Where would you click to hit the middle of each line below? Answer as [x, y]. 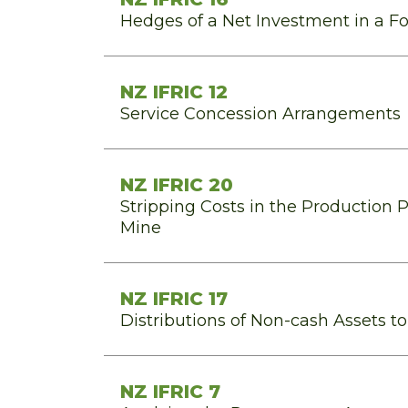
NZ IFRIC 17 [174, 299]
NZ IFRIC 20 [177, 185]
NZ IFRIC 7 [170, 392]
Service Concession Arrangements [260, 114]
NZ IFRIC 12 [174, 92]
